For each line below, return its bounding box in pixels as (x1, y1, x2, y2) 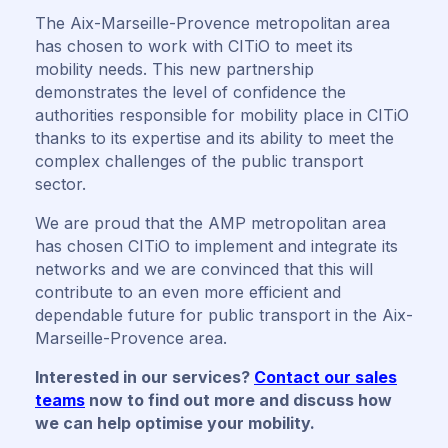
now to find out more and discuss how (85, 390, 392, 410)
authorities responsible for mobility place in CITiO (35, 105, 409, 125)
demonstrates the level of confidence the (35, 82, 346, 102)
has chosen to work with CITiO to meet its (35, 36, 353, 56)
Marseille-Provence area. (35, 328, 227, 348)
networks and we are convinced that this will (35, 259, 373, 279)
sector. (35, 174, 91, 194)
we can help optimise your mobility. (35, 413, 315, 433)
